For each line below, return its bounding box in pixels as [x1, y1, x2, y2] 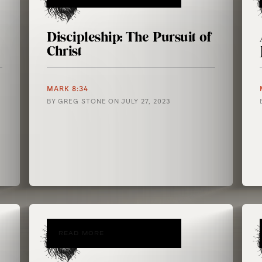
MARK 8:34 [47, 85, 89, 93]
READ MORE [58, 230, 105, 237]
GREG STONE [58, 98, 107, 105]
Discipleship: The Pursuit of [47, 27, 212, 47]
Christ [47, 42, 82, 61]
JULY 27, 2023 [121, 98, 171, 105]
